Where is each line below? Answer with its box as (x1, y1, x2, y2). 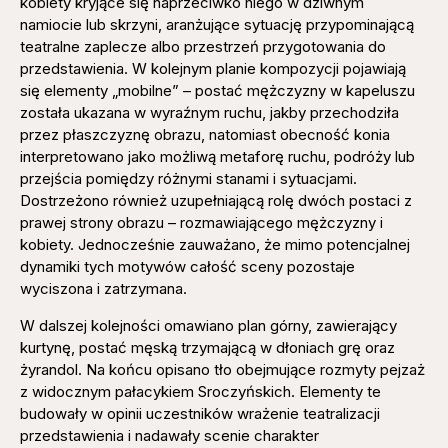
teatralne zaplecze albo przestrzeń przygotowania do (20, 37, 386, 57)
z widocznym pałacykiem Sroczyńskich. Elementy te (20, 381, 381, 401)
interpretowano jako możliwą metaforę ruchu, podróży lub (20, 147, 415, 167)
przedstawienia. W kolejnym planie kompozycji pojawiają (20, 59, 406, 79)
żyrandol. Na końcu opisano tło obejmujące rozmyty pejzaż (20, 359, 425, 379)
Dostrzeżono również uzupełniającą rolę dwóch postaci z (20, 191, 412, 211)
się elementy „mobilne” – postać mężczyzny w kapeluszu (20, 81, 415, 101)
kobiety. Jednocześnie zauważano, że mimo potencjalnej (20, 235, 410, 255)
